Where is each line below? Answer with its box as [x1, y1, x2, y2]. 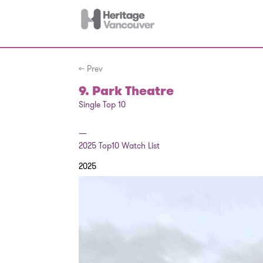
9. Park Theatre [79, 83, 174, 99]
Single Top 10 [79, 99, 126, 110]
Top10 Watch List [96, 140, 160, 151]
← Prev [79, 63, 103, 74]
